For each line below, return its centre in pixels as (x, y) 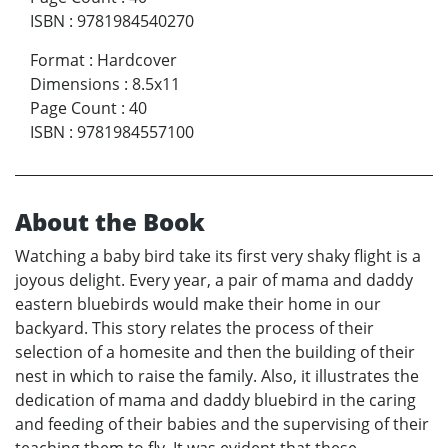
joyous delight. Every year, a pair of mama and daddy (214, 280)
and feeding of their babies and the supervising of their (222, 424)
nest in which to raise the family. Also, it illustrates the (217, 376)
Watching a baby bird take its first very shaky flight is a (218, 256)
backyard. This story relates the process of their (194, 328)
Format (57, 60)
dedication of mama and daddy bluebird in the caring (215, 400)
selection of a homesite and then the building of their (215, 352)
